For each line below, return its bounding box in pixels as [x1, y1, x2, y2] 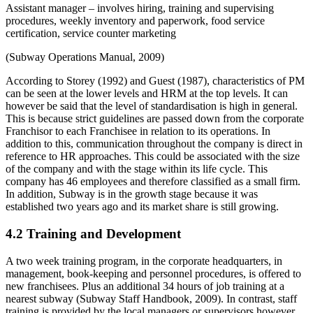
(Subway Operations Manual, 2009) [6, 51, 164, 64]
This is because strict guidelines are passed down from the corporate [6, 112, 304, 125]
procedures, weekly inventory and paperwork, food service [6, 15, 265, 27]
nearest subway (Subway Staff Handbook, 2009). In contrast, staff [6, 292, 297, 305]
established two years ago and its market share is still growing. [6, 201, 279, 213]
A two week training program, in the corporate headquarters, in [6, 254, 282, 267]
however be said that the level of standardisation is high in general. [6, 100, 298, 112]
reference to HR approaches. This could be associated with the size [6, 150, 300, 163]
